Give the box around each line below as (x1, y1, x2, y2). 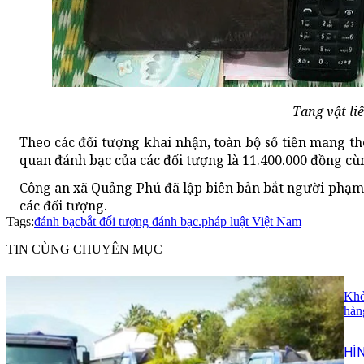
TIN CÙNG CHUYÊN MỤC (6, 241, 162, 256)
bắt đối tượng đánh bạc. (80, 214, 201, 228)
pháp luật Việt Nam (201, 214, 301, 228)
